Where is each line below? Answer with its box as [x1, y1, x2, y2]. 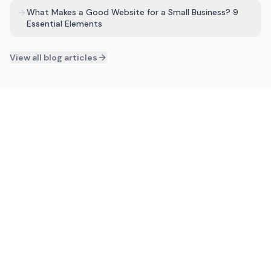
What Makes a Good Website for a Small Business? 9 [27, 7, 238, 18]
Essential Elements [27, 18, 102, 29]
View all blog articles [10, 52, 97, 63]
